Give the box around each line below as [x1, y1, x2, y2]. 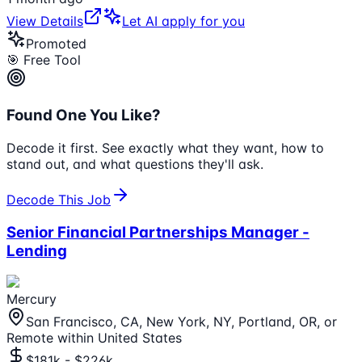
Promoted [26, 36, 86, 53]
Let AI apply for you [122, 13, 245, 30]
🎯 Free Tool [6, 52, 81, 69]
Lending [6, 241, 67, 260]
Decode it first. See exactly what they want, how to [6, 139, 324, 156]
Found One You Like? [6, 106, 161, 125]
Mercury [6, 291, 57, 308]
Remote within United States [6, 330, 182, 347]
